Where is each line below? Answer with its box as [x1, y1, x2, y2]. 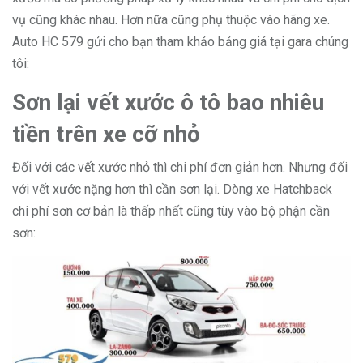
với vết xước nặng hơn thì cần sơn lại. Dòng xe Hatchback [12, 181, 332, 198]
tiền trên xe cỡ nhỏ [12, 121, 200, 148]
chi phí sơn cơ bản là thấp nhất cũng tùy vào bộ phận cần [12, 203, 330, 220]
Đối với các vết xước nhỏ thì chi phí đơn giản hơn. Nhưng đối [12, 160, 348, 176]
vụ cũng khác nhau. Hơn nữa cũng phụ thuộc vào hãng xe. [12, 12, 330, 28]
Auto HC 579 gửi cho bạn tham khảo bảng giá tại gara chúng [12, 34, 348, 50]
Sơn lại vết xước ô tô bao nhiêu [12, 89, 324, 117]
